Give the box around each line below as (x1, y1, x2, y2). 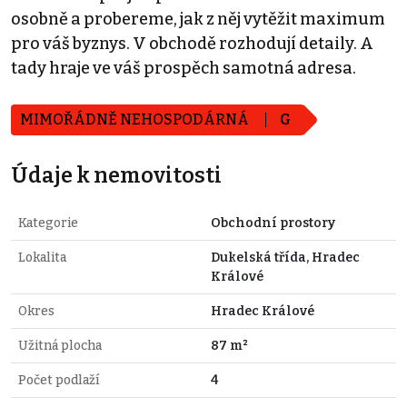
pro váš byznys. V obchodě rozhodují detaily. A (11, 34, 373, 55)
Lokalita (18, 250, 66, 266)
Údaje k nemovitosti (11, 163, 222, 189)
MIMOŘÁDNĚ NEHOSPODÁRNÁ (20, 111, 252, 129)
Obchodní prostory (211, 215, 335, 232)
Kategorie (18, 215, 78, 232)
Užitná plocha (18, 338, 102, 354)
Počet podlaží (18, 372, 99, 389)
